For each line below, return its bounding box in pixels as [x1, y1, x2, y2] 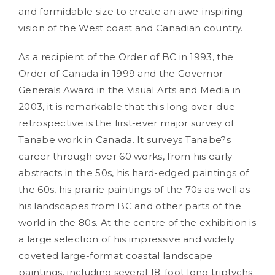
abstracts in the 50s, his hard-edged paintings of [18, 167, 249, 179]
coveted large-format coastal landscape [18, 250, 213, 261]
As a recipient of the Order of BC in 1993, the [18, 51, 234, 63]
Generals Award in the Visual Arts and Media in [18, 84, 241, 96]
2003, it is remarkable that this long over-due [18, 101, 236, 112]
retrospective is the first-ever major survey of [18, 117, 234, 129]
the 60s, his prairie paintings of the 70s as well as [18, 184, 250, 195]
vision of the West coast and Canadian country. [18, 22, 243, 34]
